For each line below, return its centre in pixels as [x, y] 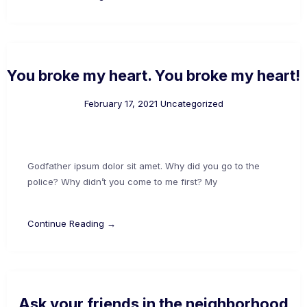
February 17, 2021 [121, 103]
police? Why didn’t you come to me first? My [122, 181]
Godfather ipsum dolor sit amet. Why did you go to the [144, 165]
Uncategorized [192, 103]
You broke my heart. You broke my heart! [153, 75]
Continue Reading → [72, 223]
